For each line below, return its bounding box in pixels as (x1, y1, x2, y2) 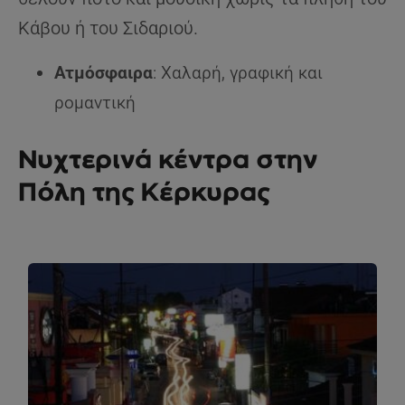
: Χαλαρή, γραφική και (153, 62, 323, 84)
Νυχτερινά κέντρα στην (18, 144, 317, 175)
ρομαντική (54, 92, 136, 114)
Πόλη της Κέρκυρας (18, 176, 270, 208)
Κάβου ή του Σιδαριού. (18, 17, 198, 40)
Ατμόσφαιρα (54, 62, 153, 84)
